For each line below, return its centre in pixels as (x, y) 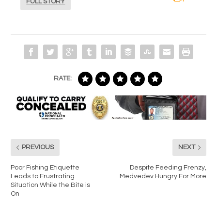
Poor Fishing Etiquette (45, 167)
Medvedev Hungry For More (163, 176)
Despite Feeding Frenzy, (168, 167)
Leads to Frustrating (43, 176)
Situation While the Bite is (51, 185)
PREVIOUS (38, 147)
